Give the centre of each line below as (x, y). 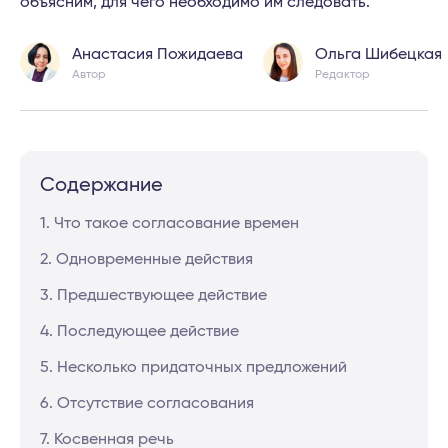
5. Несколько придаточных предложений (193, 367)
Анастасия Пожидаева (157, 54)
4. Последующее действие (139, 331)
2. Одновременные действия (146, 259)
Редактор (342, 74)
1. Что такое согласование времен (169, 223)
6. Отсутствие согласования (147, 403)
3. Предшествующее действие (153, 295)
